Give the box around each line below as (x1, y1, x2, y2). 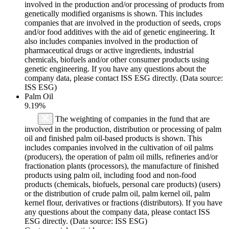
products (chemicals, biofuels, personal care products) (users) (25, 179, 220, 189)
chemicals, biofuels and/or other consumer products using (25, 55, 209, 64)
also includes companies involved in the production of (25, 36, 198, 45)
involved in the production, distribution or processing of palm (25, 124, 221, 133)
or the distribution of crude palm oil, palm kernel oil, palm (25, 189, 210, 198)
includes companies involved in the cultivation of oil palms (25, 143, 213, 152)
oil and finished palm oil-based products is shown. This (25, 133, 202, 143)
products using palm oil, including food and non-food (25, 170, 196, 179)
